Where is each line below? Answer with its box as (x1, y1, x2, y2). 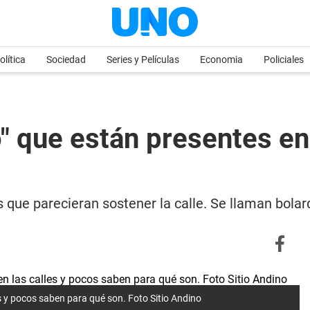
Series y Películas (107, 54, 179, 65)
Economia (200, 54, 243, 65)
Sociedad (46, 54, 86, 65)
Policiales (264, 54, 304, 65)
